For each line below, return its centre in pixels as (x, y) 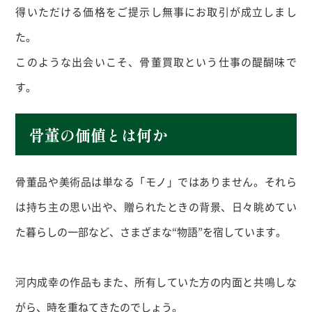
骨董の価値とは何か (99, 134)
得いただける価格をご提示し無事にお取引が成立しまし (156, 11)
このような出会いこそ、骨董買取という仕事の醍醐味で (156, 61)
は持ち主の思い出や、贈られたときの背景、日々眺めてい (156, 206)
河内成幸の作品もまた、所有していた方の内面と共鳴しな (156, 281)
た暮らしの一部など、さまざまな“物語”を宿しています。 (151, 231)
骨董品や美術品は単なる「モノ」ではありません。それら (156, 181)
